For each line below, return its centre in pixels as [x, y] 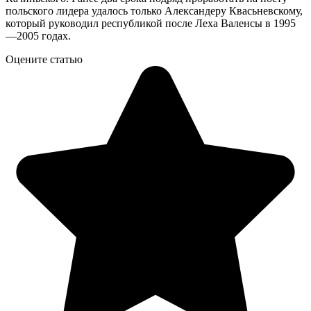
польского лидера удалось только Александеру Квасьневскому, [154, 10]
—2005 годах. [38, 35]
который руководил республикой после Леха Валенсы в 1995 [151, 23]
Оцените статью [44, 59]
